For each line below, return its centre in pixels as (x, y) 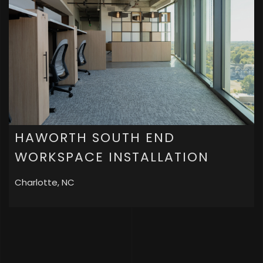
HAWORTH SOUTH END (95, 137)
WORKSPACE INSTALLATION (112, 157)
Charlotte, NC (45, 182)
